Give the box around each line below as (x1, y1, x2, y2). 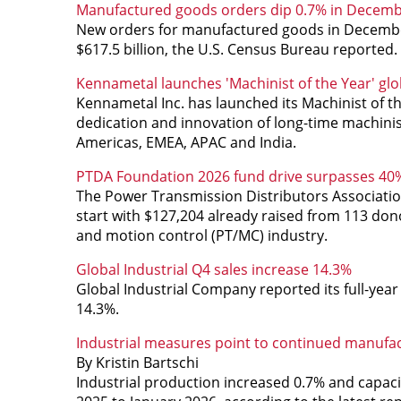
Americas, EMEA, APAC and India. (75, 132, 296, 152)
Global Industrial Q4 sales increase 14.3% (75, 259, 352, 279)
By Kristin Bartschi (75, 352, 199, 372)
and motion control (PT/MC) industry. (75, 225, 328, 245)
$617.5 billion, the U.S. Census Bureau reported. (75, 38, 397, 59)
